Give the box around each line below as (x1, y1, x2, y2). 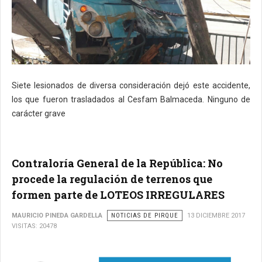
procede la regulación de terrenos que (12, 171, 212, 186)
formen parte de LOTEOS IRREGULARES (12, 187, 225, 202)
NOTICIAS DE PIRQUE (111, 211, 178, 219)
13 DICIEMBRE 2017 (187, 211, 245, 219)
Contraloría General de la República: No (12, 156, 223, 170)
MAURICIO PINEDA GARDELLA (12, 211, 102, 219)
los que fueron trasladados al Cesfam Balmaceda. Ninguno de (12, 94, 250, 104)
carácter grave (12, 108, 65, 118)
